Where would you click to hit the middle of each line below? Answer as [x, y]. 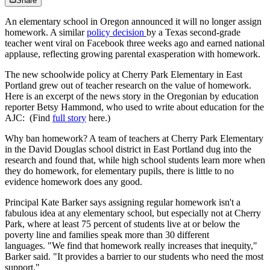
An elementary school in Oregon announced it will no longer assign [133, 22]
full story [69, 118]
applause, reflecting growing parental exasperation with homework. [133, 54]
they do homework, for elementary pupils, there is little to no [119, 171]
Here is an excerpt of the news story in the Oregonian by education [132, 96]
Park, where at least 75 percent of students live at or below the [122, 224]
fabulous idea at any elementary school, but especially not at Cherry [133, 213]
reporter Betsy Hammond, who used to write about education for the [134, 107]
